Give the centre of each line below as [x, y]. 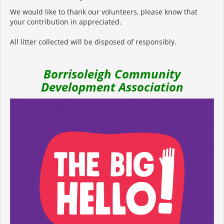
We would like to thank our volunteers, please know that [104, 12]
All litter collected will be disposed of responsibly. [93, 42]
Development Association [112, 87]
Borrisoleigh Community [112, 74]
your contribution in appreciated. [67, 22]
